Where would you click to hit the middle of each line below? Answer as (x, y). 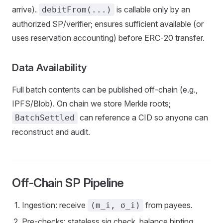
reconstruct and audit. (51, 132)
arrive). (25, 9)
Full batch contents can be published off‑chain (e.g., (105, 90)
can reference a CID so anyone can (143, 117)
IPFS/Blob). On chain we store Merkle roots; (91, 104)
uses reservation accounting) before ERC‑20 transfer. (108, 38)
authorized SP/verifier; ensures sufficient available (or (108, 24)
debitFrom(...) (77, 10)
